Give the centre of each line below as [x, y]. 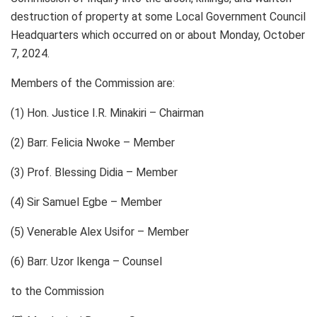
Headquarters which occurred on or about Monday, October [158, 35]
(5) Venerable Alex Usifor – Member [100, 231]
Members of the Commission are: [93, 83]
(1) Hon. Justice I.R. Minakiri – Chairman [107, 113]
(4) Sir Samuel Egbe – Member [86, 202]
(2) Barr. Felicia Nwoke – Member [93, 142]
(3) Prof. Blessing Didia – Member [94, 172]
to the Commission [57, 291]
